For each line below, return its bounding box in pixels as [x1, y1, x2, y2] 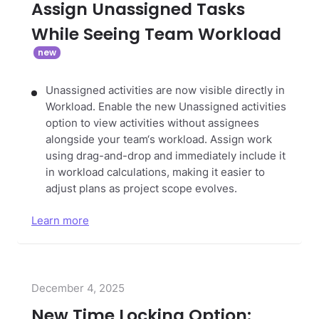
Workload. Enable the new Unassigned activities [46, 100, 286, 113]
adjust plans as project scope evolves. [46, 182, 237, 195]
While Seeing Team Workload [31, 22, 281, 46]
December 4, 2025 [31, 281, 125, 296]
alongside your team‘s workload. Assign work [46, 132, 272, 146]
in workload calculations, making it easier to [46, 165, 265, 179]
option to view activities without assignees [46, 116, 259, 130]
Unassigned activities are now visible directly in [46, 83, 285, 97]
